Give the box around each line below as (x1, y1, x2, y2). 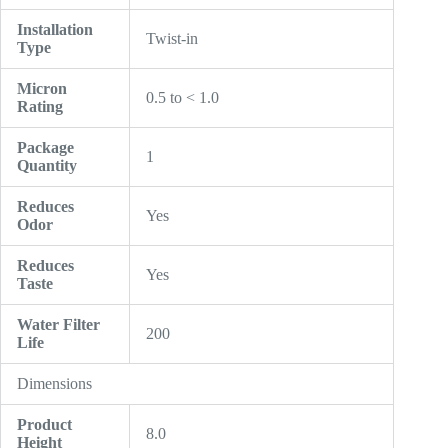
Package (17, 138, 74, 156)
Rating (17, 97, 63, 115)
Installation (17, 20, 93, 38)
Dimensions (17, 374, 92, 392)
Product (17, 415, 72, 433)
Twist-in (146, 29, 198, 47)
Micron (17, 79, 67, 97)
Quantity (17, 156, 77, 174)
